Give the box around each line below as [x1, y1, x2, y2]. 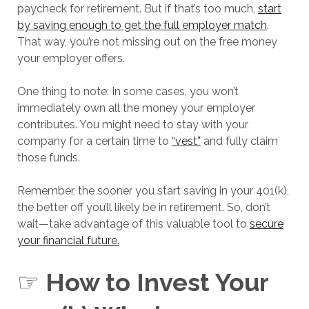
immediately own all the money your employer [17, 101, 255, 114]
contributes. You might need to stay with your [17, 117, 248, 131]
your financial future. [17, 233, 119, 247]
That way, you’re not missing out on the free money [17, 34, 277, 48]
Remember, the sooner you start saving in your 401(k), [17, 183, 289, 197]
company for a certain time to [17, 134, 172, 148]
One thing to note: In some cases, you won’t [17, 84, 239, 98]
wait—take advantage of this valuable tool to [17, 217, 250, 230]
